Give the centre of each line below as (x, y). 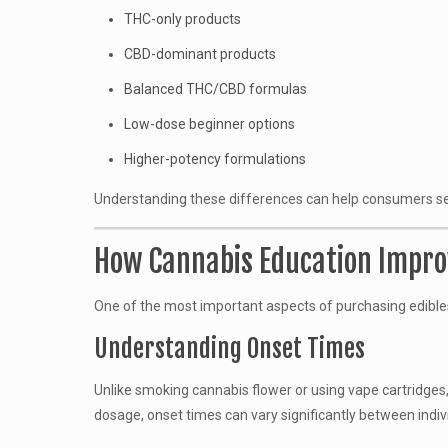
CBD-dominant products (199, 54)
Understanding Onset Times (229, 348)
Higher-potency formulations (214, 159)
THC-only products (182, 19)
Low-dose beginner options (209, 124)
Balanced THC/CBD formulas (215, 89)
